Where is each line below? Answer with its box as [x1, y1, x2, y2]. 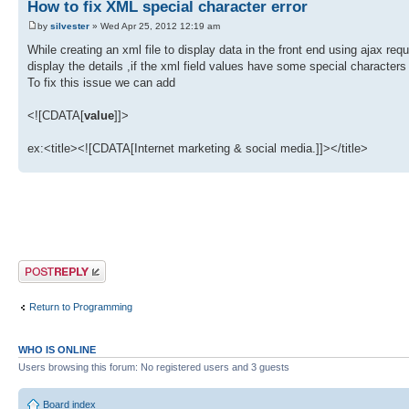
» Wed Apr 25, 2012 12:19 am [89, 20, 220, 31]
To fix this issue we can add [27, 75, 175, 89]
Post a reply [18, 259, 71, 271]
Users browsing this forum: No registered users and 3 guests [18, 361, 289, 372]
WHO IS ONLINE [18, 343, 96, 355]
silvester [50, 20, 89, 31]
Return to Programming [29, 301, 132, 313]
